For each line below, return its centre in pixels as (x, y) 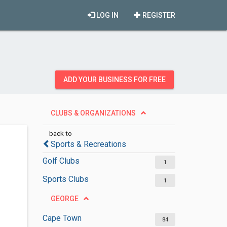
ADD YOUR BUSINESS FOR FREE (115, 80)
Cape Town (62, 218)
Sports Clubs (65, 179)
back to (60, 133)
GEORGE (64, 199)
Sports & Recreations (88, 144)
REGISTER (158, 15)
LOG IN (107, 15)
